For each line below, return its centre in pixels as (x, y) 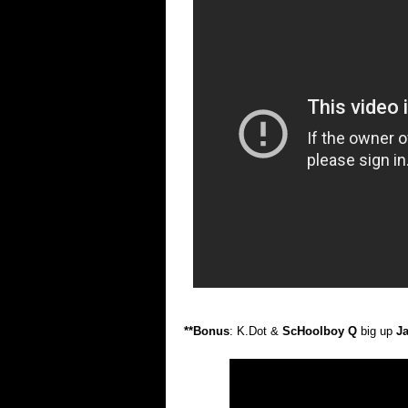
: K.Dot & (256, 331)
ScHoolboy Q (320, 331)
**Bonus (207, 331)
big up (377, 331)
